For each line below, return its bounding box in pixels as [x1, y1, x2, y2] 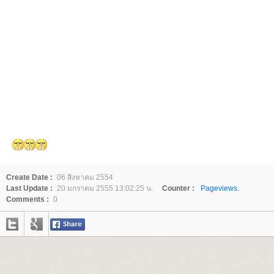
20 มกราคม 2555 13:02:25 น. [57, 184, 153, 193]
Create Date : [6, 173, 53, 182]
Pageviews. [201, 184, 239, 193]
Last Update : [6, 184, 53, 193]
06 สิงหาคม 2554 [57, 173, 113, 182]
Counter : [162, 184, 194, 193]
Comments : [6, 195, 49, 204]
